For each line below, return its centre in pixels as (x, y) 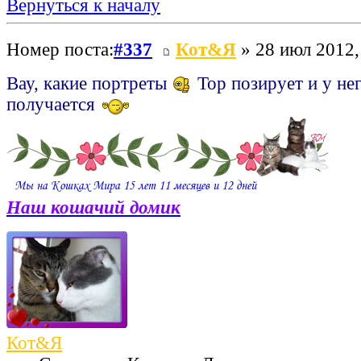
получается (53, 104)
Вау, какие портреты (89, 83)
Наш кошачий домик (93, 207)
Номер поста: (60, 49)
